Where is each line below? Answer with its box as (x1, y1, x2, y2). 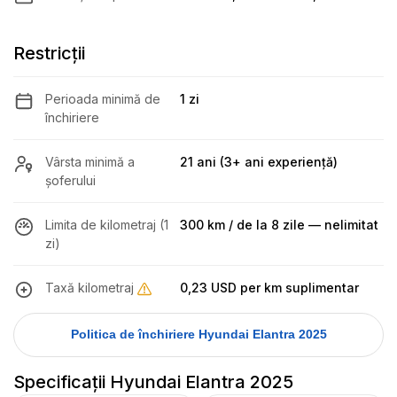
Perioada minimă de (45, 90, 160, 106)
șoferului (45, 172, 96, 188)
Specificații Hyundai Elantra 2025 (13, 370, 293, 393)
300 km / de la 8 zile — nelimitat (180, 216, 379, 232)
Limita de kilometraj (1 (45, 216, 168, 232)
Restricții (13, 42, 85, 64)
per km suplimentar (237, 279, 360, 295)
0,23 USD (180, 279, 237, 295)
